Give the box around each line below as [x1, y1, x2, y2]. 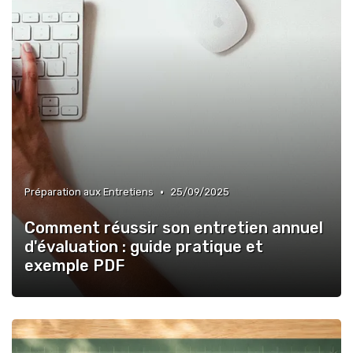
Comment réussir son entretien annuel [24, 218, 323, 238]
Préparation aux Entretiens [24, 186, 154, 199]
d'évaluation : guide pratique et [24, 237, 263, 257]
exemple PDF [24, 256, 124, 276]
